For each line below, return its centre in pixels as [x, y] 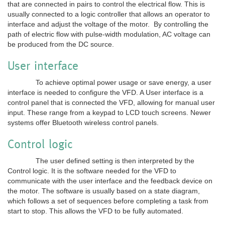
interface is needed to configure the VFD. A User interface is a [105, 92]
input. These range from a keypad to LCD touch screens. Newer [109, 112]
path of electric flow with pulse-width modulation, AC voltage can [109, 34]
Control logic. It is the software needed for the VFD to [92, 171]
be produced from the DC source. [61, 44]
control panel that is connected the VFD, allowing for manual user [111, 102]
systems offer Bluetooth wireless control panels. [83, 122]
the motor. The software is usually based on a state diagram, [104, 191]
